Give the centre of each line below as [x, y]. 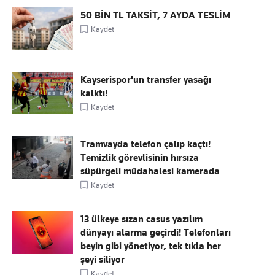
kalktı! [94, 93]
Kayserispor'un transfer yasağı [146, 80]
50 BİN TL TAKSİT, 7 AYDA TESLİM [156, 15]
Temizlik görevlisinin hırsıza [140, 158]
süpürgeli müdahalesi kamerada [150, 171]
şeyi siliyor [103, 260]
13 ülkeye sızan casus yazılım [142, 219]
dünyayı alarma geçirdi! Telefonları [156, 233]
